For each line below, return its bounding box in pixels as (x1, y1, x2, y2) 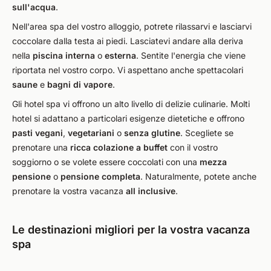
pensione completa (60, 171, 140, 181)
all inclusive (126, 186, 175, 196)
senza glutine (124, 128, 180, 138)
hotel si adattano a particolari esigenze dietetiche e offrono (12, 113, 244, 123)
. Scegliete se (180, 128, 233, 138)
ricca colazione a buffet (70, 142, 168, 152)
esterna (105, 50, 136, 60)
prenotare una (12, 142, 70, 152)
